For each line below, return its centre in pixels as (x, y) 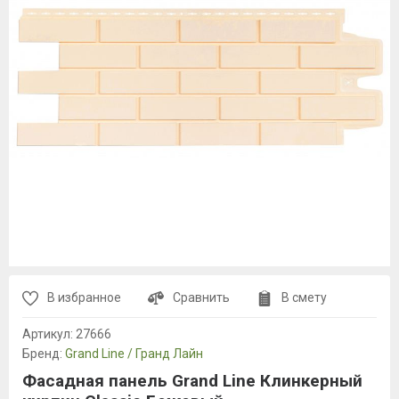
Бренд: (44, 354)
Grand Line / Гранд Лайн (134, 354)
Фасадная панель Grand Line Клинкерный (192, 381)
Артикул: (49, 334)
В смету (304, 297)
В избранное (84, 297)
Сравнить (201, 297)
